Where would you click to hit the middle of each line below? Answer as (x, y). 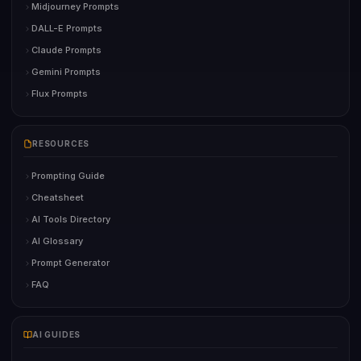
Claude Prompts (66, 50)
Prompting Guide (68, 176)
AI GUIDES (57, 335)
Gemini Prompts (66, 72)
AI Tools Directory (71, 220)
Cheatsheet (58, 198)
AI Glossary (57, 241)
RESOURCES (61, 144)
